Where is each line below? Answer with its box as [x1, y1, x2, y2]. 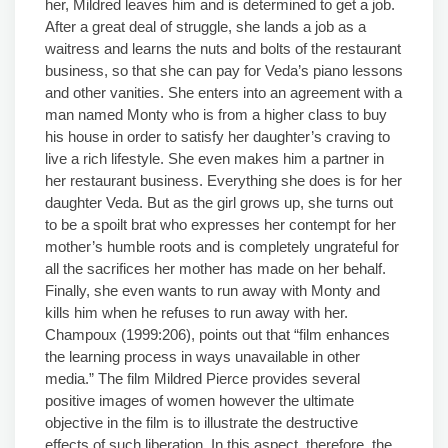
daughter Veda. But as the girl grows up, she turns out [45, 194, 393, 211]
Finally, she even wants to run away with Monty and [45, 282, 380, 299]
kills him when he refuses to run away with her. [45, 304, 348, 321]
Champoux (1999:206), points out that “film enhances [45, 326, 390, 343]
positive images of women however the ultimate [45, 392, 354, 409]
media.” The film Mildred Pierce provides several [45, 370, 360, 387]
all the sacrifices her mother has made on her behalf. [45, 260, 386, 277]
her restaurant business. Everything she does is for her [45, 172, 402, 189]
